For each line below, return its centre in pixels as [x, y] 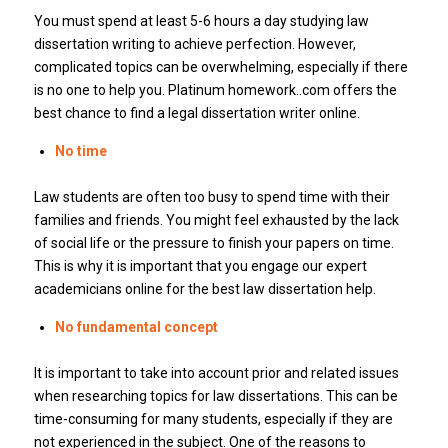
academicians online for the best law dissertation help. [204, 289]
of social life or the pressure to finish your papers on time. [213, 243]
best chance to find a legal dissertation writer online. [196, 113]
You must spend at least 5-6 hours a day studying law [201, 21]
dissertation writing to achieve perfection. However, [194, 44]
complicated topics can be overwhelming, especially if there [220, 67]
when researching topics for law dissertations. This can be [215, 396]
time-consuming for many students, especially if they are [213, 419]
